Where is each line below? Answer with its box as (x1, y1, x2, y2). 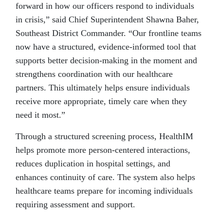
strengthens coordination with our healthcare (16, 69, 173, 79)
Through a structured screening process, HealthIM (16, 131, 193, 142)
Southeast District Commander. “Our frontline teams (16, 28, 201, 38)
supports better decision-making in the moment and (16, 55, 197, 66)
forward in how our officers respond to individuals (16, 1, 194, 11)
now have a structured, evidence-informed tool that (16, 42, 196, 52)
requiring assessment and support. (16, 200, 135, 210)
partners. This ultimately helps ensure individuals (16, 83, 190, 93)
